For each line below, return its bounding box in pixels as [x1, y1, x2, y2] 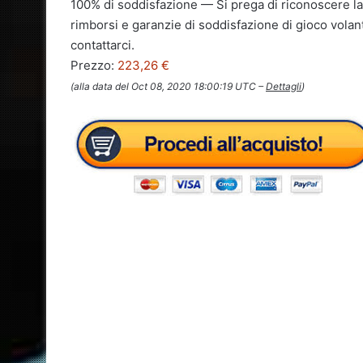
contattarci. [70, 37, 135, 53]
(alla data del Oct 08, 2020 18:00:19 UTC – [70, 80, 266, 93]
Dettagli [266, 80, 301, 93]
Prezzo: [70, 58, 117, 74]
